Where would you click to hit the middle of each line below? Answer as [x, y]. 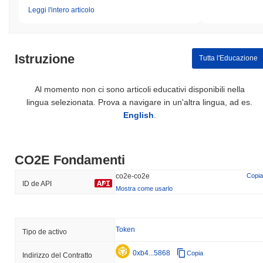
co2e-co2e [133, 176]
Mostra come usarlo [144, 188]
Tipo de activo [45, 232]
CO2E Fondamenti [70, 160]
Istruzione [45, 59]
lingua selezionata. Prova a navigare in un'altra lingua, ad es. [140, 102]
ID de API [37, 183]
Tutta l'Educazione [228, 58]
